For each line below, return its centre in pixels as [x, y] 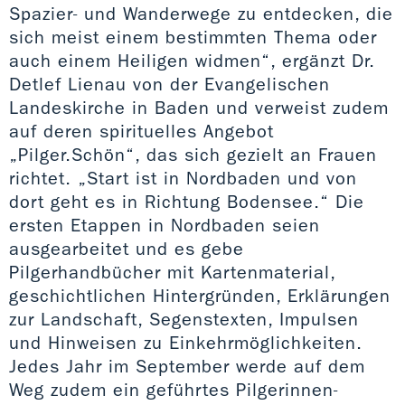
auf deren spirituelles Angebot [141, 131]
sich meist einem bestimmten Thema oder [193, 37]
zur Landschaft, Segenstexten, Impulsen [184, 319]
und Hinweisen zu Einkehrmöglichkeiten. [186, 342]
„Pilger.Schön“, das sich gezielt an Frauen [193, 154]
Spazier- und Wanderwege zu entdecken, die [201, 13]
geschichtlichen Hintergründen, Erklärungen [200, 295]
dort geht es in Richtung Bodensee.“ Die [187, 201]
